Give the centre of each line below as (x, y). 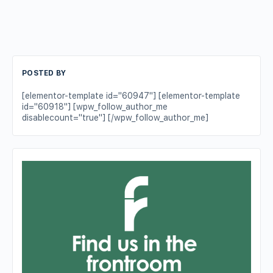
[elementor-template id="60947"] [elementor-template (131, 96)
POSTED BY (44, 73)
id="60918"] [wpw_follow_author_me (95, 107)
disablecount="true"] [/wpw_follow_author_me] (115, 118)
